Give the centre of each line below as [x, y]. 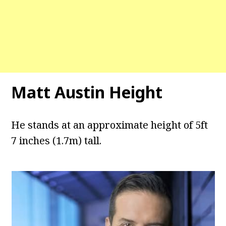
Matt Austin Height [87, 92]
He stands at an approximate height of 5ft [110, 125]
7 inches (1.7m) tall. [56, 141]
